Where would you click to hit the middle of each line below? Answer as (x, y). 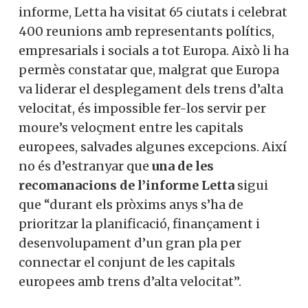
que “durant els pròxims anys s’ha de (131, 204)
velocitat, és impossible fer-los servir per (142, 108)
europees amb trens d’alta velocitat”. (130, 281)
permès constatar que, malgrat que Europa (149, 69)
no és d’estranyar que (85, 166)
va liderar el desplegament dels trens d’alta (151, 89)
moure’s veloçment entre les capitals (131, 127)
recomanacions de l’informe (110, 185)
